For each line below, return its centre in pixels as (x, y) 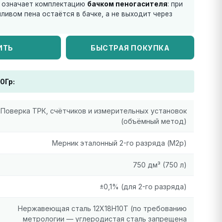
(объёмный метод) (154, 121)
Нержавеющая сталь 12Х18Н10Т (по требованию (102, 208)
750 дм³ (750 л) (160, 165)
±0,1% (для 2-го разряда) (143, 187)
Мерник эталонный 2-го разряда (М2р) (119, 143)
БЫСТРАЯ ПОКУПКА (130, 48)
